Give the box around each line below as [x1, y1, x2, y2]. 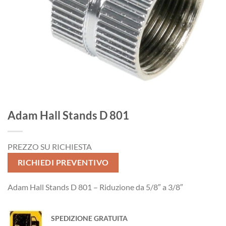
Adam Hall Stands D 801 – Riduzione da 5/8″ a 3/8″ [8, 182, 183, 192]
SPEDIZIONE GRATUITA [51, 213, 128, 222]
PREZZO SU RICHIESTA [8, 142, 92, 152]
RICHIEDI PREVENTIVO [17, 158, 109, 167]
